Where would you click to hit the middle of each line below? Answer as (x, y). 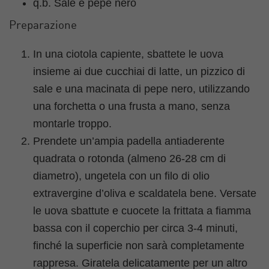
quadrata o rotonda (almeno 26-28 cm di (129, 158)
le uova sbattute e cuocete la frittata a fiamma (142, 210)
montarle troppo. (72, 123)
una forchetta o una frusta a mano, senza (131, 106)
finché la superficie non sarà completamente (139, 245)
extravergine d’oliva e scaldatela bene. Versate (145, 193)
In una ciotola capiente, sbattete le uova (128, 54)
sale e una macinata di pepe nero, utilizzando (141, 89)
